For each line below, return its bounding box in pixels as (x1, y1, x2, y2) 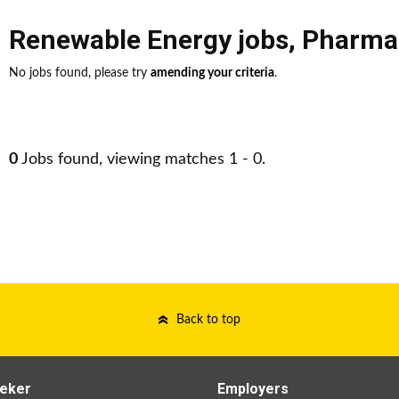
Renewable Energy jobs (9, 24, 289, 55)
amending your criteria (151, 67, 274, 79)
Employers (217, 380, 289, 397)
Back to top (176, 313, 240, 326)
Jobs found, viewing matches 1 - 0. (18, 151, 265, 167)
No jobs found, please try (9, 67, 151, 79)
